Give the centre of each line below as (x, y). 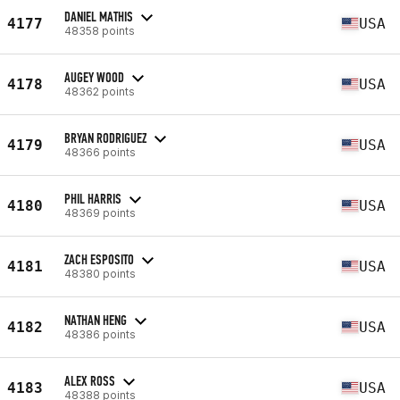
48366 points (100, 152)
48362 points (100, 91)
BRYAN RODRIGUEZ (105, 137)
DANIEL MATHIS (99, 16)
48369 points (100, 212)
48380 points (100, 273)
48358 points (100, 30)
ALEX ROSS (90, 380)
